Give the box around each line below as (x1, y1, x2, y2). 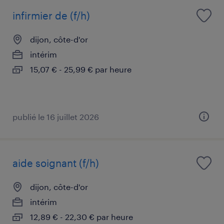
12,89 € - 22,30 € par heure (30, 211, 133, 221)
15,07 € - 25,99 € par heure (30, 64, 131, 74)
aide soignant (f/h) (12, 156, 99, 169)
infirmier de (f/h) (12, 9, 90, 21)
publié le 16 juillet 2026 (12, 111, 99, 121)
